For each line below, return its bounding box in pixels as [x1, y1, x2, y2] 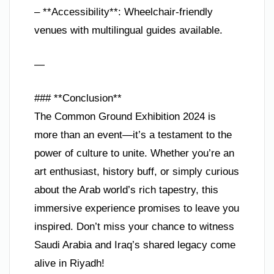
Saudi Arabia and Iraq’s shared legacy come [34, 239, 235, 251]
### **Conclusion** [34, 92, 122, 105]
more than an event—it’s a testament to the [34, 129, 232, 141]
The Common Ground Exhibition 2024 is [34, 111, 216, 123]
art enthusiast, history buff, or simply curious [34, 166, 239, 178]
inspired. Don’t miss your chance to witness [34, 221, 234, 233]
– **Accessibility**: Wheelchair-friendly [34, 6, 213, 18]
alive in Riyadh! [34, 257, 105, 270]
